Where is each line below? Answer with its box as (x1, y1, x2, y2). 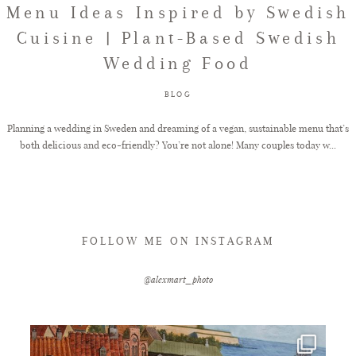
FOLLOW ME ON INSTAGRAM (82, 234, 274, 247)
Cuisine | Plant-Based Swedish (16, 27, 340, 48)
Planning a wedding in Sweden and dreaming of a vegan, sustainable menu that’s (7, 121, 349, 134)
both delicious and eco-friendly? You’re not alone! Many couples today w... (20, 137, 336, 151)
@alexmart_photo (143, 273, 213, 285)
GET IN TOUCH (42, 93, 197, 114)
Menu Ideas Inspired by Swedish (6, 2, 350, 22)
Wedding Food (103, 52, 253, 73)
